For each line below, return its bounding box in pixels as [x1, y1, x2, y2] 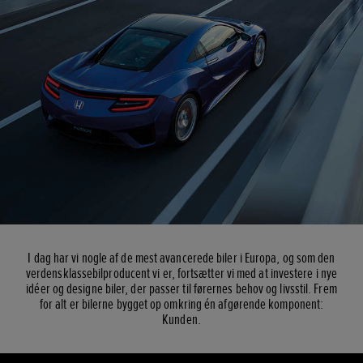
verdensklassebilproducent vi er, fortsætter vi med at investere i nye [25, 264, 338, 282]
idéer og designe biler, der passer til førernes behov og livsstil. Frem [26, 280, 337, 297]
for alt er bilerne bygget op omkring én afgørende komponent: [39, 295, 324, 313]
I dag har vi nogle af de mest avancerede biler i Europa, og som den [28, 249, 335, 267]
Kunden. [162, 310, 201, 328]
